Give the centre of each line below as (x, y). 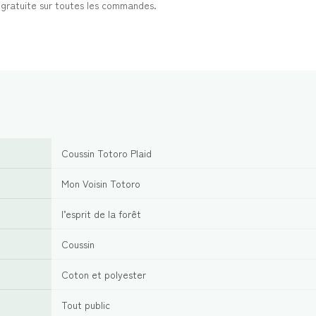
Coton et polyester (103, 275)
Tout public (85, 305)
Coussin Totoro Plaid (106, 153)
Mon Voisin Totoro (101, 184)
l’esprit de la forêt (101, 214)
